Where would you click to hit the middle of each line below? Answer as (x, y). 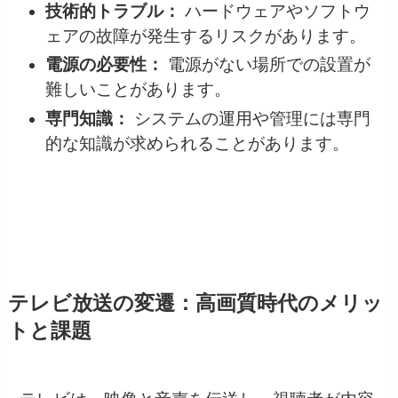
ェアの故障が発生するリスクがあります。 (205, 36)
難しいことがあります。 (138, 90)
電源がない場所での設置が (267, 65)
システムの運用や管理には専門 (250, 119)
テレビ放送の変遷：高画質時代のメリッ (195, 304)
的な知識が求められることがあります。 (197, 144)
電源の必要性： (104, 65)
